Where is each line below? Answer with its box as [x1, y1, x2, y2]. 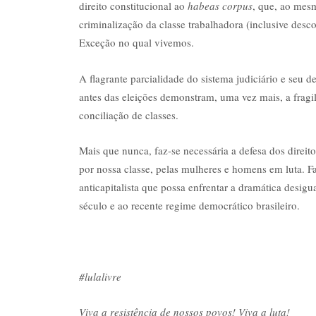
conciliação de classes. [79, 107, 178, 122]
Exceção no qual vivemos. [79, 35, 194, 50]
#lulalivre [79, 269, 121, 284]
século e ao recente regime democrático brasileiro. [79, 198, 300, 213]
